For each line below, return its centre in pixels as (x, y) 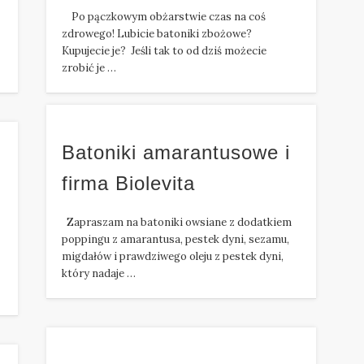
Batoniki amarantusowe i (176, 153)
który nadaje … (99, 274)
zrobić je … (89, 68)
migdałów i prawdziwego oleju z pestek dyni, (173, 257)
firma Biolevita (129, 184)
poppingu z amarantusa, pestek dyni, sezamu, (176, 240)
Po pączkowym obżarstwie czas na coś (164, 17)
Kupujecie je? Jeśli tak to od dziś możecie (165, 51)
